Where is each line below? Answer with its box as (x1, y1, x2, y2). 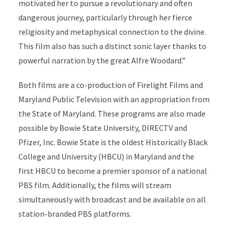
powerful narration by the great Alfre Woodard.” (18, 55, 187, 65)
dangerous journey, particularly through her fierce (18, 12, 192, 22)
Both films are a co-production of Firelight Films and (18, 80, 203, 90)
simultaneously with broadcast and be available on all (18, 194, 206, 204)
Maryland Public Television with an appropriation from (18, 94, 210, 104)
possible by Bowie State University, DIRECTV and (18, 123, 187, 133)
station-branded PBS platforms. (18, 209, 131, 219)
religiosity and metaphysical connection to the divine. (18, 27, 206, 37)
